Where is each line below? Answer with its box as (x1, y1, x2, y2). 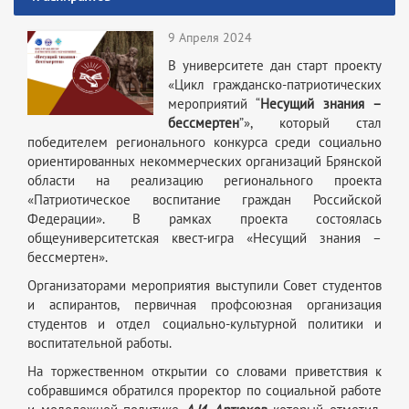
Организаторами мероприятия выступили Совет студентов (27, 277, 382, 294)
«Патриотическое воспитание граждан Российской (27, 191, 382, 208)
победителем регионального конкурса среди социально (27, 133, 382, 151)
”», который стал (239, 114, 382, 131)
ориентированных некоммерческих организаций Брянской (27, 152, 382, 170)
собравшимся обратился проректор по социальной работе (27, 382, 382, 399)
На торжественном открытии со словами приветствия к (27, 362, 382, 380)
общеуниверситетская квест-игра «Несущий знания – (27, 229, 382, 246)
